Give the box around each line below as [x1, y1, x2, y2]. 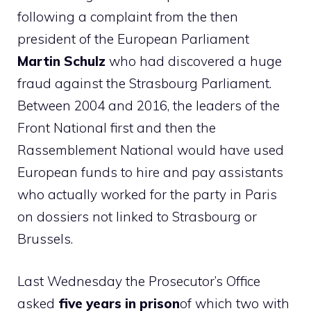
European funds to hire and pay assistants [17, 164, 283, 181]
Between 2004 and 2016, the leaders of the [17, 97, 280, 115]
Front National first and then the [17, 119, 216, 137]
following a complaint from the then [17, 8, 238, 26]
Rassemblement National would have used [17, 142, 284, 159]
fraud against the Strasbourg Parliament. [17, 75, 271, 92]
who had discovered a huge [106, 53, 282, 70]
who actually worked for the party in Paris [17, 186, 277, 203]
